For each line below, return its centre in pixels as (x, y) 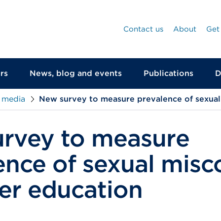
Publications (168, 73)
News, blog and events (76, 73)
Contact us (143, 29)
